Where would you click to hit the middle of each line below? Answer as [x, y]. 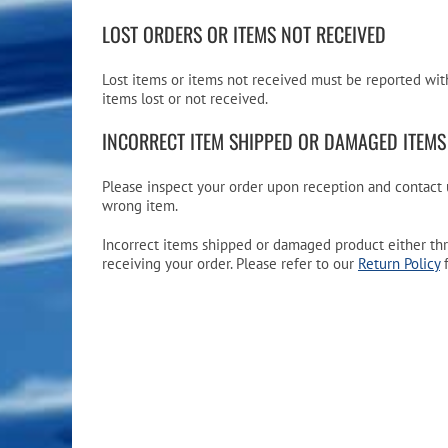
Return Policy [398, 263]
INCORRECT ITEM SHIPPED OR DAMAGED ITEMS [273, 140]
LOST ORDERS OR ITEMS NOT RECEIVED [243, 33]
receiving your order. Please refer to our [229, 263]
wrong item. [139, 205]
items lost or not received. [184, 98]
